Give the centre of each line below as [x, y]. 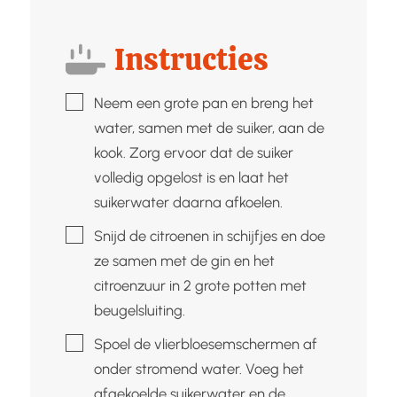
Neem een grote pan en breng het [203, 103]
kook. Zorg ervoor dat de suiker [193, 152]
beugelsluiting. [139, 310]
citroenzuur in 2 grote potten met [200, 285]
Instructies [192, 59]
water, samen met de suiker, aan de [209, 128]
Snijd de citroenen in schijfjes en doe [209, 236]
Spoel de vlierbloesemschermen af [205, 344]
